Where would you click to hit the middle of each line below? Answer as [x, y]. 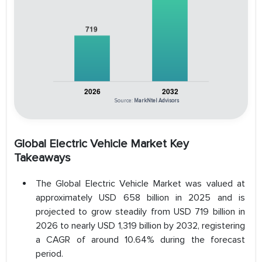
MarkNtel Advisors [156, 101]
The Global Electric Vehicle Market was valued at [140, 184]
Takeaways [42, 158]
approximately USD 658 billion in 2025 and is [140, 198]
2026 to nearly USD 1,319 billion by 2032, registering [140, 226]
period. [49, 254]
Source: [124, 101]
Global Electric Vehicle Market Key [101, 144]
